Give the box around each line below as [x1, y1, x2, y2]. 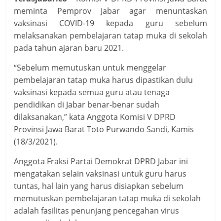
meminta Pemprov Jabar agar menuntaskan [14, 5, 207, 17]
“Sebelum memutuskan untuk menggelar [14, 62, 167, 74]
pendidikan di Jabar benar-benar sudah [14, 99, 160, 110]
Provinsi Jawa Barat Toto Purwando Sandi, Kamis [14, 124, 194, 135]
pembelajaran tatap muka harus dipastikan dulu [14, 74, 193, 86]
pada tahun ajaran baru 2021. [14, 42, 124, 54]
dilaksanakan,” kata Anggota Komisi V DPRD [14, 111, 176, 123]
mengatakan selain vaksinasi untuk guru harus [14, 168, 187, 180]
